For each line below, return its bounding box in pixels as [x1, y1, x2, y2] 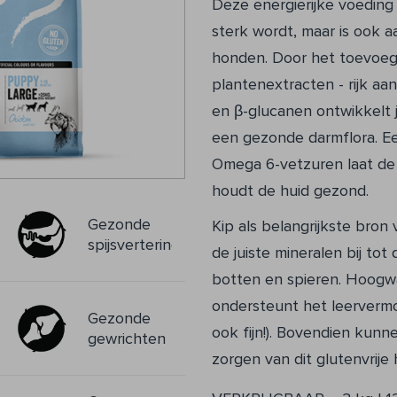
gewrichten [88, 328, 166, 348]
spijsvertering [88, 234, 180, 254]
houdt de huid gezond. [212, 181, 369, 200]
